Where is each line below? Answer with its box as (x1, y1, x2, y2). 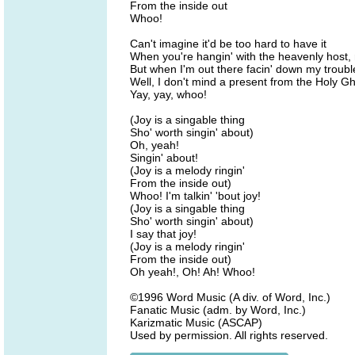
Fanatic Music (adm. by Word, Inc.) (130, 303, 306, 316)
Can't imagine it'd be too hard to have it (130, 37, 326, 50)
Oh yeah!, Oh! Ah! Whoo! (130, 265, 255, 278)
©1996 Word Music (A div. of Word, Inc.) (130, 291, 330, 303)
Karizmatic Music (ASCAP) (130, 316, 262, 329)
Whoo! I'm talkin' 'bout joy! (130, 189, 261, 202)
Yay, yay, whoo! (130, 88, 207, 101)
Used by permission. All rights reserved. (130, 329, 328, 342)
